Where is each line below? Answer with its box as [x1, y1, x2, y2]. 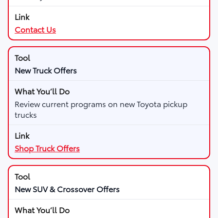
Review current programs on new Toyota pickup [15, 98, 187, 109]
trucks [15, 109, 37, 120]
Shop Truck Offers [15, 142, 80, 154]
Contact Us [15, 23, 56, 35]
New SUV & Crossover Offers [15, 183, 120, 195]
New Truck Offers [15, 64, 77, 76]
